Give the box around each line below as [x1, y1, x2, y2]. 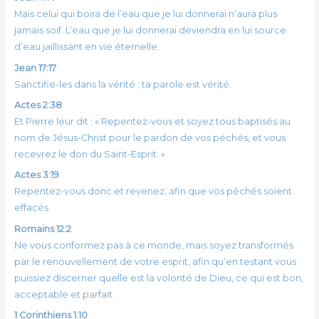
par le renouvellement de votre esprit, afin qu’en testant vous [14, 256, 296, 267]
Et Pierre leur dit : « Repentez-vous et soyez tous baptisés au [14, 115, 291, 127]
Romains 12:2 [14, 223, 71, 234]
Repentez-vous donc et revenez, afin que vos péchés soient [14, 186, 292, 197]
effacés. [14, 202, 51, 214]
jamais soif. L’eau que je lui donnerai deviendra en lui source [14, 25, 286, 36]
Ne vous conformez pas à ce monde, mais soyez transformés [14, 239, 293, 251]
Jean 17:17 [14, 62, 56, 73]
